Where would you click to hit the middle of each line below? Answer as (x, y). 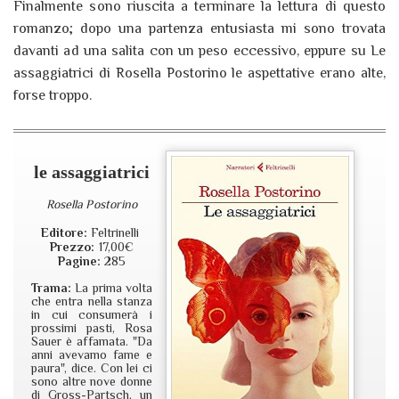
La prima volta (114, 288)
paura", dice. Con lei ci (92, 368)
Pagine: (79, 261)
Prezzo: (73, 247)
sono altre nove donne (92, 382)
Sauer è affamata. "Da (92, 342)
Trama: (53, 288)
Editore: (64, 233)
